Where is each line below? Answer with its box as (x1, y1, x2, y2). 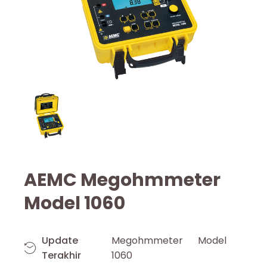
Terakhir (42, 248, 81, 262)
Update (42, 233, 78, 247)
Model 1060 (24, 190, 125, 216)
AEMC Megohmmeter (24, 167, 221, 193)
